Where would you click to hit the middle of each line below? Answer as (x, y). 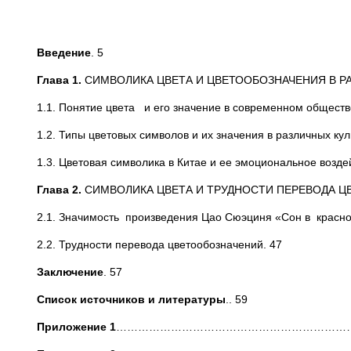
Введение (64, 52)
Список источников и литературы (131, 299)
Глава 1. (61, 80)
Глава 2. (59, 190)
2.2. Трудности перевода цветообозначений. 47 (159, 244)
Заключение (70, 272)
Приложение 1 (76, 327)
